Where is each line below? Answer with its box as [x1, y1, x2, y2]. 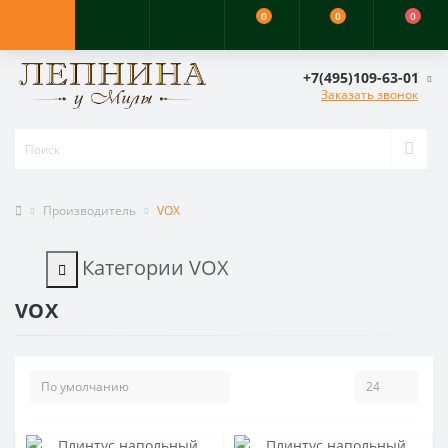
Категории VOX [82, 254, 229, 282]
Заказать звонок [321, 85, 418, 103]
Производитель [43, 202, 136, 220]
